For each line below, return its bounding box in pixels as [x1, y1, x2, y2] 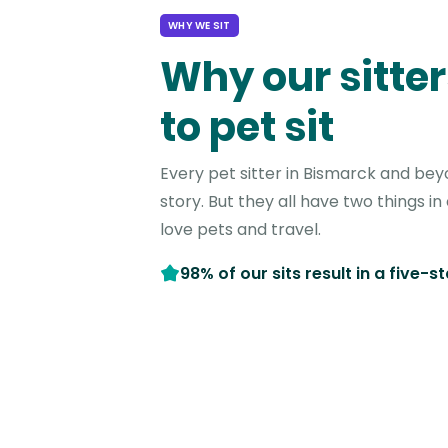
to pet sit [160, 98, 334, 155]
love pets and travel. [160, 217, 321, 241]
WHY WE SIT [168, 17, 231, 33]
